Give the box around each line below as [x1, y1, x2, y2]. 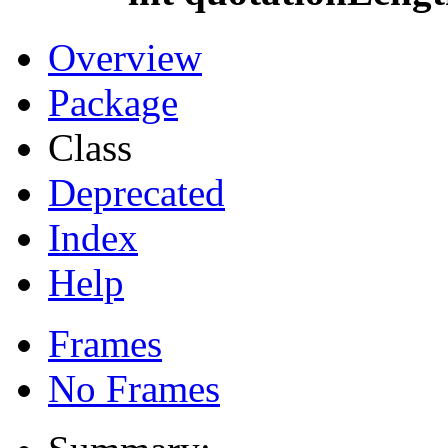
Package [48, 81, 178, 125]
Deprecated [48, 171, 225, 215]
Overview [48, 36, 202, 80]
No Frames [48, 367, 220, 411]
